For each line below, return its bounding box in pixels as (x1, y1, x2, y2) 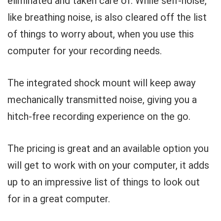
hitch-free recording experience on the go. (7, 110, 190, 122)
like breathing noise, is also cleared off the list (7, 11, 207, 23)
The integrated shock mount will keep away (7, 77, 195, 89)
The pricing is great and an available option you (7, 143, 209, 154)
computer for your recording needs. (7, 45, 162, 57)
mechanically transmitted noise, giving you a (7, 94, 197, 106)
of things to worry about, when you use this (7, 28, 194, 40)
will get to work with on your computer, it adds (7, 159, 209, 171)
